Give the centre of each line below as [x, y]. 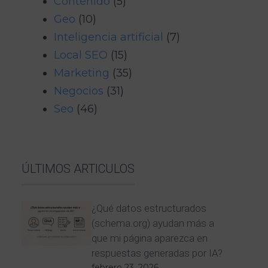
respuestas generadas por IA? [157, 253]
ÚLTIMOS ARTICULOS [78, 168]
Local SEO [81, 55]
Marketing [82, 73]
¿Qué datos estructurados [149, 208]
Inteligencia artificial [109, 37]
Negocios [79, 91]
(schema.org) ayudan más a [153, 223]
